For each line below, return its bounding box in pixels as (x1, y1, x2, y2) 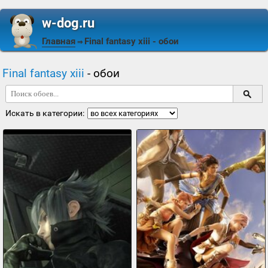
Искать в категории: (5, 108, 84, 118)
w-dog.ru (42, 16, 95, 31)
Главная (42, 36, 75, 47)
